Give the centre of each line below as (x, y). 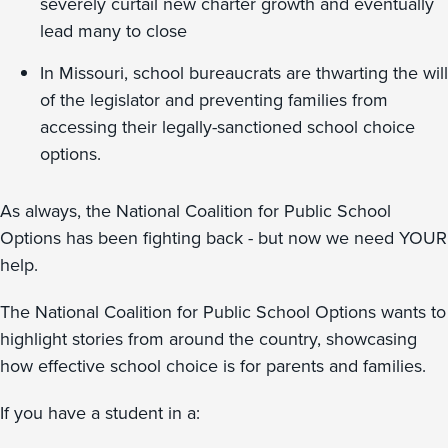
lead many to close (113, 31)
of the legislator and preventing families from (214, 100)
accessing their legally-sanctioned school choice (227, 127)
